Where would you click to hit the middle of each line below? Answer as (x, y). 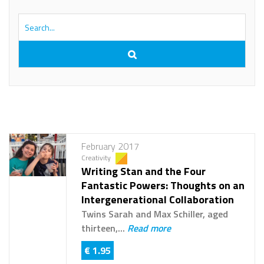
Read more (149, 228)
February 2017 (110, 146)
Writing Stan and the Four (143, 171)
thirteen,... (104, 228)
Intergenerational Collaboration (157, 200)
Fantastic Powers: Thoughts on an (163, 186)
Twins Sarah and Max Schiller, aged (154, 214)
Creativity (97, 158)
